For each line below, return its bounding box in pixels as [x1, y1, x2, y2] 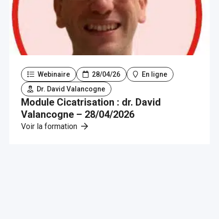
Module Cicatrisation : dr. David [21, 96, 161, 108]
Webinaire [36, 70, 70, 78]
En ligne [140, 70, 167, 78]
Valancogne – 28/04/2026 [21, 109, 134, 120]
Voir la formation [21, 122, 79, 131]
